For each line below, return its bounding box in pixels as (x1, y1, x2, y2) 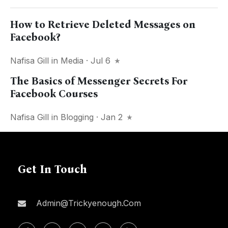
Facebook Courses (10, 88, 98, 100)
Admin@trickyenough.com (34, 198, 141, 209)
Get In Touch (18, 162, 87, 177)
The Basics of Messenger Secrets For (10, 75, 187, 88)
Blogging (61, 112, 94, 123)
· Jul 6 (83, 55, 113, 66)
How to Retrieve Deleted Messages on (10, 18, 195, 31)
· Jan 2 (94, 112, 125, 123)
